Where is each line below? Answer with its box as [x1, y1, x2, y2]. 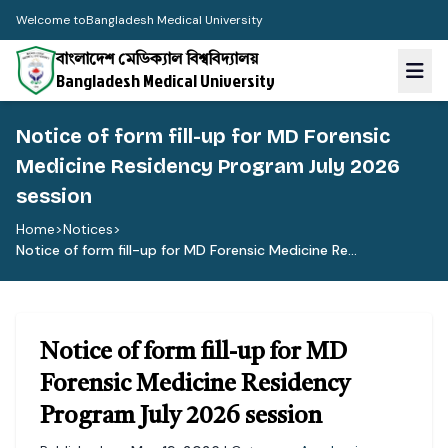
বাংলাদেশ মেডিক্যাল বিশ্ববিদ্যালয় [56, 51, 258, 68]
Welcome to [16, 12, 86, 28]
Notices [63, 220, 113, 239]
